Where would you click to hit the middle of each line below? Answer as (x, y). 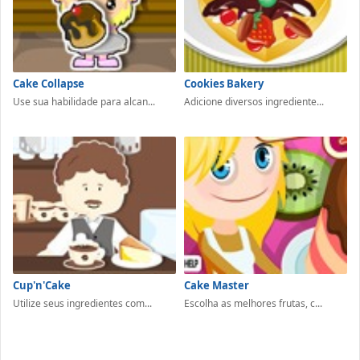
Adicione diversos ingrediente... (254, 101)
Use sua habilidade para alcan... (84, 101)
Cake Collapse (49, 83)
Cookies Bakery (224, 83)
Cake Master (217, 286)
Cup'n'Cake (42, 286)
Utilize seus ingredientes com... (82, 304)
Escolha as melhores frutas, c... (253, 304)
